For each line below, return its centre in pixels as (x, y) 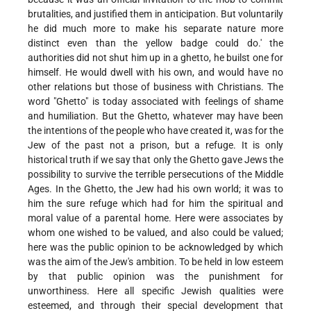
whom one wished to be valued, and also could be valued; (155, 233)
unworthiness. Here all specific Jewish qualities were (155, 291)
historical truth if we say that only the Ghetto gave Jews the (155, 160)
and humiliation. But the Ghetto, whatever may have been (155, 116)
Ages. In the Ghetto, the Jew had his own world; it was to (155, 189)
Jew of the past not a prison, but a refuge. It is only (155, 145)
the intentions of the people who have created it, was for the (155, 131)
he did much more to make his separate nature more (155, 29)
